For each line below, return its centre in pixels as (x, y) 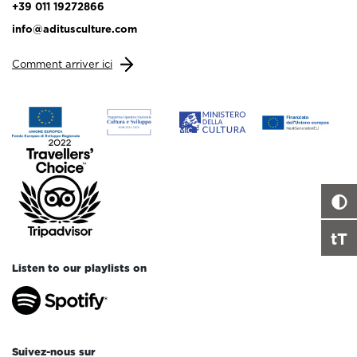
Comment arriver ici (62, 64)
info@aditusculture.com (75, 29)
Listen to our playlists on (79, 269)
